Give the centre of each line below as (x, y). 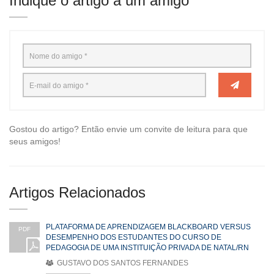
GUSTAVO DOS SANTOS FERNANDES (122, 263)
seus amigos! (35, 142)
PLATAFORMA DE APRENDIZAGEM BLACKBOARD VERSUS (148, 227)
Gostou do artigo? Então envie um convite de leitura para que (128, 129)
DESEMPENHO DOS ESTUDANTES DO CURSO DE (134, 238)
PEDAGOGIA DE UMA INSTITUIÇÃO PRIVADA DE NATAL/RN (147, 248)
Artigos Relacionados (77, 193)
